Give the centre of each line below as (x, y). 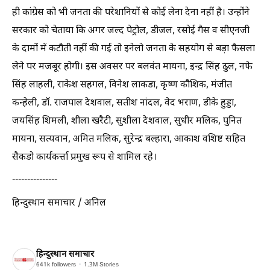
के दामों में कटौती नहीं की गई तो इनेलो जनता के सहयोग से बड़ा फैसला (133, 49)
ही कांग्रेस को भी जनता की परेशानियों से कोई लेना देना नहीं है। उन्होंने (131, 13)
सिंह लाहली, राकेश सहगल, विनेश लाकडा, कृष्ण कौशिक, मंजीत (122, 85)
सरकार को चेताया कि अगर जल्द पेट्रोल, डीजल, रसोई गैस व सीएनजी (131, 31)
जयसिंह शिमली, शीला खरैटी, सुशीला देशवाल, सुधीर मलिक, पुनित (127, 121)
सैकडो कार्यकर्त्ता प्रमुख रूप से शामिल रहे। (84, 157)
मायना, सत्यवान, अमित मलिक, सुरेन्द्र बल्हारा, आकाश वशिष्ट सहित (129, 139)
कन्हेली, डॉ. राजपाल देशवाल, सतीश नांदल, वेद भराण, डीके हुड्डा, (124, 103)
